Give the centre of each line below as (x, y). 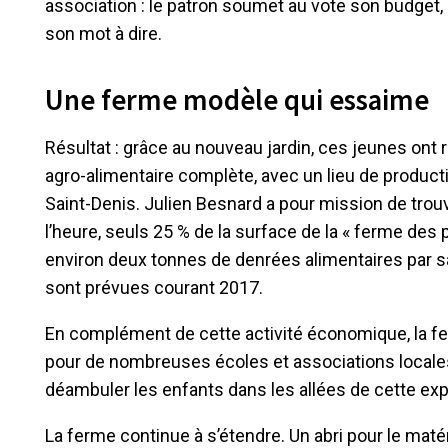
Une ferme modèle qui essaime (237, 100)
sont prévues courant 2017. (154, 288)
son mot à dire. (103, 33)
